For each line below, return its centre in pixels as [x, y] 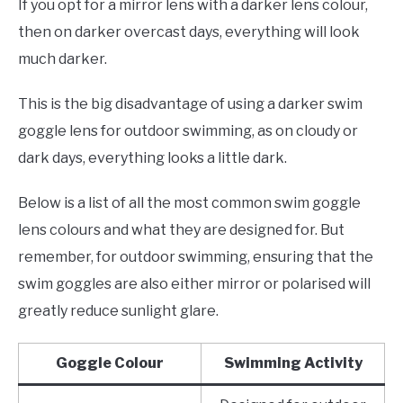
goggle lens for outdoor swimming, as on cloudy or [188, 130]
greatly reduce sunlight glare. [118, 310]
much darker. [63, 58]
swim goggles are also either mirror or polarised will [194, 283]
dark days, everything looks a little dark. [152, 157]
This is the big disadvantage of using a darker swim [190, 103]
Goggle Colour [110, 363]
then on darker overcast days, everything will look [189, 31]
